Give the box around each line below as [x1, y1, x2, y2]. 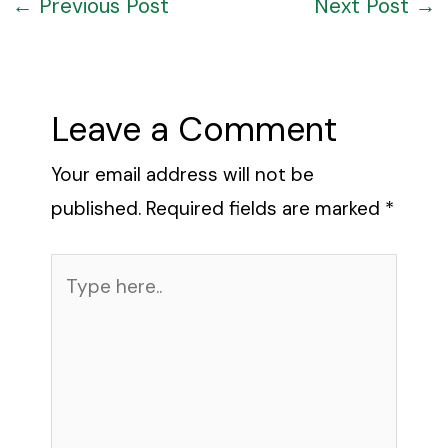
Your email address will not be [50, 161, 314, 187]
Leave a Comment [50, 106, 337, 152]
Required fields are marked [145, 195, 385, 221]
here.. [49, 291, 96, 317]
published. [50, 195, 141, 221]
